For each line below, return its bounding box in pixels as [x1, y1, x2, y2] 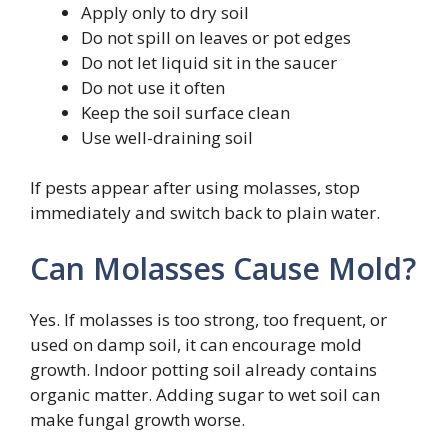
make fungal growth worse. [30, 407, 245, 431]
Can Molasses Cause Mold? [30, 247, 416, 289]
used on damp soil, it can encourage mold [30, 332, 362, 356]
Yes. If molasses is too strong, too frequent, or [30, 307, 387, 331]
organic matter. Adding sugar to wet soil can [30, 382, 380, 406]
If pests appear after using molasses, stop [30, 176, 360, 200]
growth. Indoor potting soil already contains [30, 357, 377, 381]
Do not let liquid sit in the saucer [81, 50, 337, 74]
